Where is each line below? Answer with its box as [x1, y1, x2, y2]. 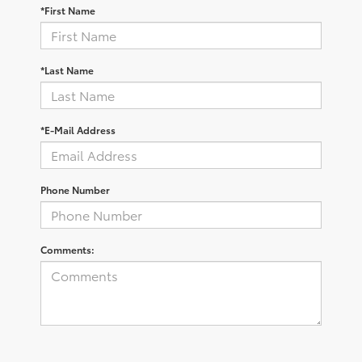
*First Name [40, 2, 95, 17]
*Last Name [40, 62, 94, 77]
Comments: [40, 242, 95, 256]
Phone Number [40, 182, 110, 196]
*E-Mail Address [40, 122, 116, 137]
